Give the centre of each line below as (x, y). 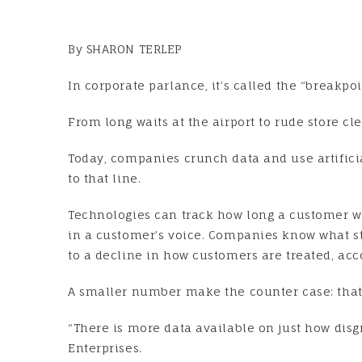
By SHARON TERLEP (125, 49)
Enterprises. (105, 348)
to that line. (105, 179)
